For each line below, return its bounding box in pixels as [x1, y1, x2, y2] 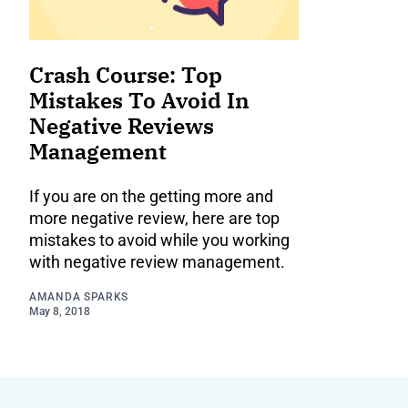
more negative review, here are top [29, 208, 280, 228]
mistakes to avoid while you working [29, 229, 290, 250]
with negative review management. [29, 251, 285, 271]
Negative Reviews [29, 110, 214, 140]
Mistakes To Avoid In [29, 85, 250, 115]
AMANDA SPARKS [29, 290, 129, 303]
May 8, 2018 [29, 304, 90, 318]
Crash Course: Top [29, 59, 222, 89]
